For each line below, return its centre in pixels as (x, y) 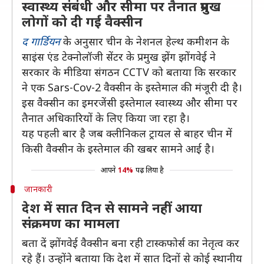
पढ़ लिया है (149, 170)
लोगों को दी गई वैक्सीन (82, 21)
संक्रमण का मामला (71, 223)
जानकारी (38, 189)
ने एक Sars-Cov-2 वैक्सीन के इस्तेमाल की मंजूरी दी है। (132, 87)
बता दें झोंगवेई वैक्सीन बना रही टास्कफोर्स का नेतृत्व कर (131, 243)
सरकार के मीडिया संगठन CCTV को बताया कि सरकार (129, 72)
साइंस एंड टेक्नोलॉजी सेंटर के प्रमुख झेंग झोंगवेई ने (119, 57)
